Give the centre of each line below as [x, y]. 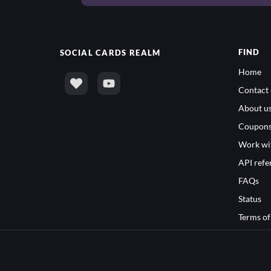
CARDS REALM [128, 52]
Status [250, 198]
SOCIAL [78, 52]
